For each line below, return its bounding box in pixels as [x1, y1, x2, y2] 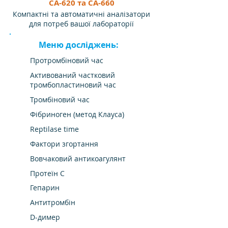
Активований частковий [30, 70, 115, 80]
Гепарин [30, 183, 60, 192]
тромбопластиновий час [30, 80, 116, 90]
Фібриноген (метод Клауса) [30, 109, 124, 119]
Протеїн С [30, 168, 65, 178]
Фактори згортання [30, 139, 98, 149]
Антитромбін [30, 197, 75, 207]
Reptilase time [30, 124, 79, 134]
